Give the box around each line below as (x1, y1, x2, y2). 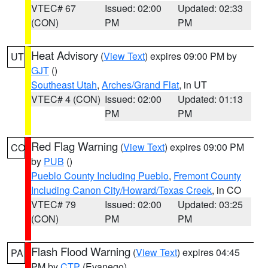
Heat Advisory (31, 47, 98, 63)
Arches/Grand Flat (102, 78, 179, 92)
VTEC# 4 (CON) (31, 92, 100, 106)
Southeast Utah (31, 78, 97, 92)
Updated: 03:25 (178, 197, 243, 211)
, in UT (179, 78, 207, 92)
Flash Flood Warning (31, 243, 130, 259)
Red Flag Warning (31, 138, 118, 154)
